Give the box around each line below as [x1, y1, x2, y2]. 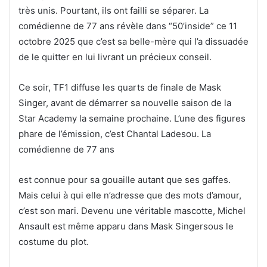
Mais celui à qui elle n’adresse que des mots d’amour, [18, 190, 241, 201]
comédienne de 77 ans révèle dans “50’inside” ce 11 [18, 20, 237, 32]
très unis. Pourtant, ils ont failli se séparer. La [18, 5, 209, 16]
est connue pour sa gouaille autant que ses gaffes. [18, 174, 231, 185]
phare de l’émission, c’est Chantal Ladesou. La [18, 128, 211, 139]
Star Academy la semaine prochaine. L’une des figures [18, 113, 246, 124]
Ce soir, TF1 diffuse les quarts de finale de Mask [18, 82, 221, 93]
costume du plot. [18, 236, 89, 247]
